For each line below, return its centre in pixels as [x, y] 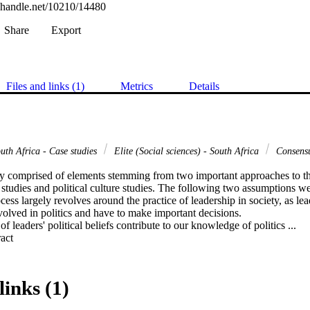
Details [204, 86]
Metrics [137, 86]
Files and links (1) [45, 86]
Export [66, 30]
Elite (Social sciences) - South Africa [186, 151]
